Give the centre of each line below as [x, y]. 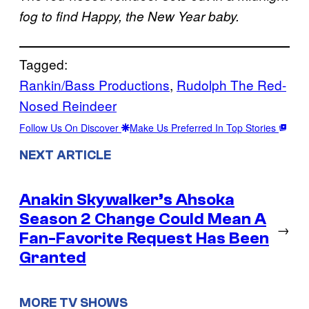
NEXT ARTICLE [65, 155]
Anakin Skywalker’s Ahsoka [127, 199]
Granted [53, 257]
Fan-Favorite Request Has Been [144, 238]
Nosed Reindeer [68, 106]
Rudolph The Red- [231, 85]
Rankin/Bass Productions [94, 85]
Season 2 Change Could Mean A [143, 219]
